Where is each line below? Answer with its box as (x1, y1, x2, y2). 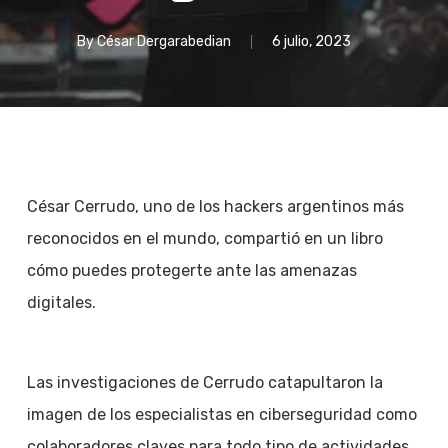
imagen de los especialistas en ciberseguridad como (26, 405, 417, 424)
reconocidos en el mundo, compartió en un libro (26, 229, 383, 248)
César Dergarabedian (96, 33, 231, 50)
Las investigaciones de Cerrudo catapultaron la (26, 373, 383, 392)
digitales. (26, 293, 96, 312)
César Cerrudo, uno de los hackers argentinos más (26, 197, 404, 216)
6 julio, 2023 (271, 33, 351, 50)
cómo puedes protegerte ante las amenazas (26, 261, 357, 280)
